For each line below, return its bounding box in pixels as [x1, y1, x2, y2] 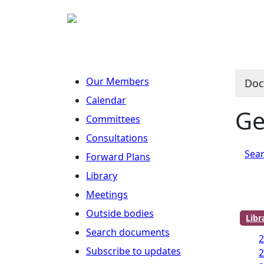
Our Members [86, 75, 149, 88]
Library [86, 169, 117, 182]
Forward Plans [86, 150, 150, 163]
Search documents [86, 226, 170, 239]
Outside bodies [86, 207, 154, 220]
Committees [86, 113, 140, 126]
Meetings [86, 188, 128, 201]
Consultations [86, 131, 148, 144]
